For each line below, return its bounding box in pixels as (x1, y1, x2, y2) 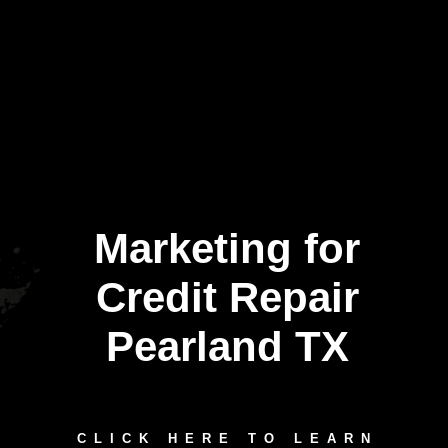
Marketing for (94, 225, 361, 272)
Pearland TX (105, 323, 349, 370)
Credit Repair (95, 274, 359, 321)
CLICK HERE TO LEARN (76, 431, 378, 446)
